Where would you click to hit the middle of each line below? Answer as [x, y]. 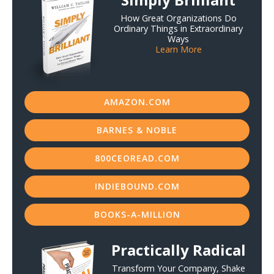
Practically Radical [178, 250]
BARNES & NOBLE [137, 130]
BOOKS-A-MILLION [137, 214]
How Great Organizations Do [178, 18]
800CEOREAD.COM [137, 158]
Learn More [178, 49]
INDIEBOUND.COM [137, 186]
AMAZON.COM [137, 102]
